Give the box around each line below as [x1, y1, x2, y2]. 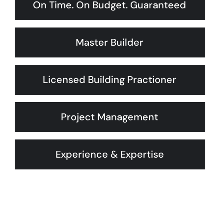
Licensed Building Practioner [43, 73, 176, 86]
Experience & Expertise [55, 148, 164, 161]
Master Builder [76, 36, 143, 49]
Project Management [61, 110, 158, 123]
